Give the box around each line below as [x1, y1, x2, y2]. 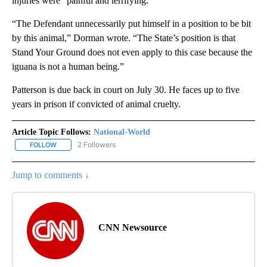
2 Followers [77, 139, 116, 149]
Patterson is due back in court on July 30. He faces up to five [12, 84, 240, 95]
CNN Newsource [98, 222, 167, 233]
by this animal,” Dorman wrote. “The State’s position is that [12, 32, 235, 43]
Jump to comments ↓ [12, 170, 89, 181]
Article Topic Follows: [12, 127, 91, 136]
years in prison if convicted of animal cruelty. [12, 98, 181, 109]
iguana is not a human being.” [12, 61, 124, 72]
